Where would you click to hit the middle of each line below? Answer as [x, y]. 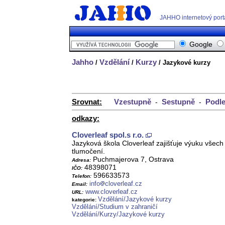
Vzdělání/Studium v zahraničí [115, 207]
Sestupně [178, 102]
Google [201, 44]
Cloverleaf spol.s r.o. [108, 135]
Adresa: [81, 160]
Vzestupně [133, 102]
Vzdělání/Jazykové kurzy [135, 199]
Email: [80, 184]
